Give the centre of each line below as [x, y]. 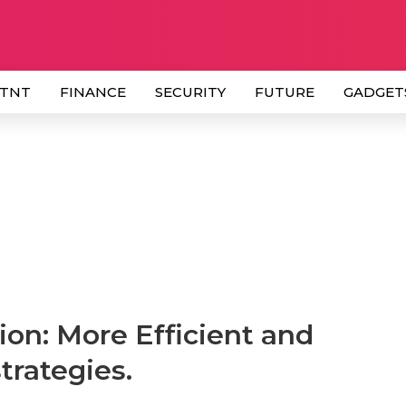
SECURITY [190, 92]
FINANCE [93, 92]
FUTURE [285, 92]
